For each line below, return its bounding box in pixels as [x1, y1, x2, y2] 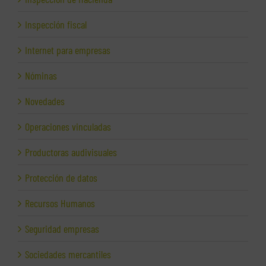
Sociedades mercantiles [25, 248, 111, 261]
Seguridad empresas [25, 222, 99, 236]
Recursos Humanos [25, 197, 95, 210]
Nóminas [25, 69, 57, 83]
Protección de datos [25, 171, 97, 185]
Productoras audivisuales [25, 145, 117, 159]
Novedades [25, 94, 65, 108]
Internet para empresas [25, 43, 110, 57]
